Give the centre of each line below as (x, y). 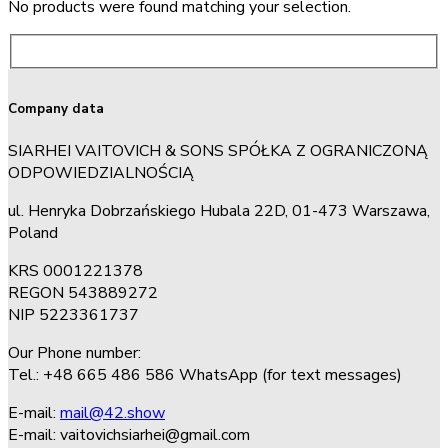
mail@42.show (112, 413)
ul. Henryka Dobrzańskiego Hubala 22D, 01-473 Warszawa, (219, 211)
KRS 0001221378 (75, 271)
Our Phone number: (74, 353)
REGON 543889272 (83, 293)
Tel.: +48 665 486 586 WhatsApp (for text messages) (205, 375)
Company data (56, 109)
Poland (33, 233)
